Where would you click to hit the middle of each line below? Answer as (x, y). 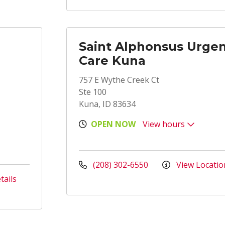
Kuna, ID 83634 (107, 104)
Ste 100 (93, 92)
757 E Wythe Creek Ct (119, 80)
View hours (165, 124)
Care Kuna (112, 61)
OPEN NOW (113, 124)
